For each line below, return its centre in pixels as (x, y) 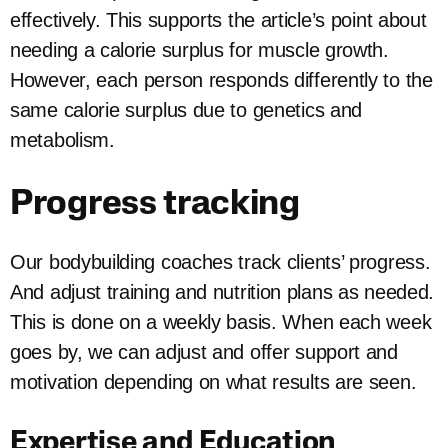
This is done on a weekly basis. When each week (221, 322)
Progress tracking (155, 206)
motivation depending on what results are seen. (216, 382)
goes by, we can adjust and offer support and (204, 352)
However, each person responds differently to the (221, 80)
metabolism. (62, 140)
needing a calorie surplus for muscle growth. (199, 50)
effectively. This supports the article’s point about (218, 20)
